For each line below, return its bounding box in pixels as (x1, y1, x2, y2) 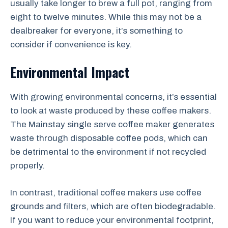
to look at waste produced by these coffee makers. (10, 106, 211, 116)
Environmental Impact (10, 62, 129, 82)
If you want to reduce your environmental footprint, (10, 215, 214, 225)
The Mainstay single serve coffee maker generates (10, 120, 214, 129)
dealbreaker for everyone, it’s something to (10, 25, 183, 36)
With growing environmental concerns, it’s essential (10, 92, 217, 102)
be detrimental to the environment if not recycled (10, 147, 206, 157)
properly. (10, 161, 45, 170)
